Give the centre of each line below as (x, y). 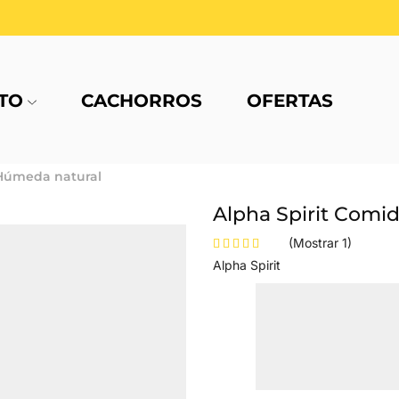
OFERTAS (289, 101)
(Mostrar (315, 243)
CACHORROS (141, 101)
